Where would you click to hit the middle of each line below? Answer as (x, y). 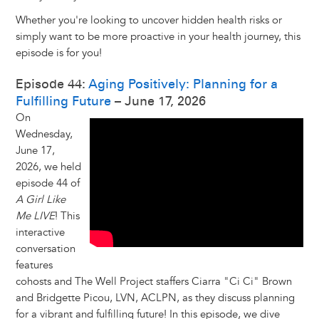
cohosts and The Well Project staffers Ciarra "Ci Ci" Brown (153, 282)
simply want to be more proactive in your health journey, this (158, 37)
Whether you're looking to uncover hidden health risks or (148, 21)
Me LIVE (35, 216)
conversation (45, 249)
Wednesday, (44, 135)
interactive (40, 233)
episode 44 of (47, 184)
